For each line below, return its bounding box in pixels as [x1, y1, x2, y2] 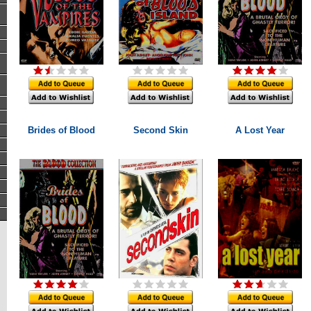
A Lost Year [235, 125, 285, 135]
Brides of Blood [27, 125, 95, 135]
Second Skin [133, 125, 188, 135]
